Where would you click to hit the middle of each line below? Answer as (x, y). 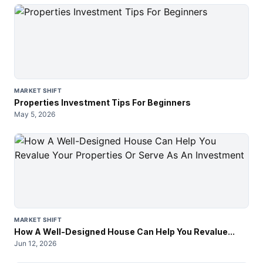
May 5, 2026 (35, 114)
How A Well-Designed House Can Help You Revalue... (124, 232)
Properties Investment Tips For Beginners (102, 102)
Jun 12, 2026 (35, 243)
